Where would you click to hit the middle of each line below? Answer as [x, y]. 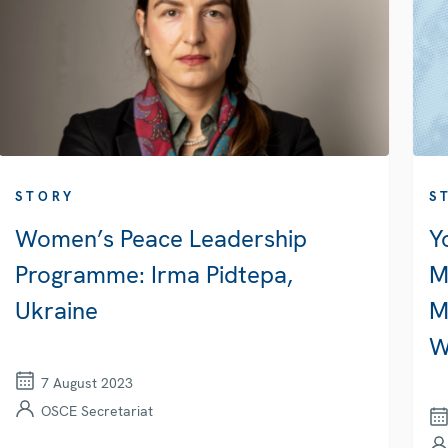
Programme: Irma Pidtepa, [153, 275]
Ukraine [56, 311]
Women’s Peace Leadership [160, 239]
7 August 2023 [86, 383]
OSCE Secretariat [96, 411]
